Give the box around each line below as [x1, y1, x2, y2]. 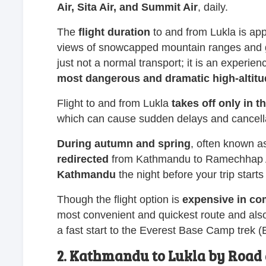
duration [107, 26, 150, 38]
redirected [57, 153, 109, 165]
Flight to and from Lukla [57, 97, 172, 109]
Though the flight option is [57, 193, 179, 205]
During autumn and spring [57, 137, 191, 150]
